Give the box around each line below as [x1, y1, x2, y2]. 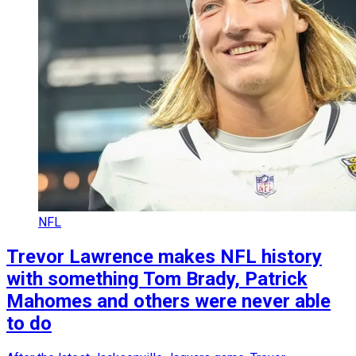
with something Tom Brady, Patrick [6, 267, 308, 290]
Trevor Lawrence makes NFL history [6, 245, 322, 268]
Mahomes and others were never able [6, 289, 331, 312]
